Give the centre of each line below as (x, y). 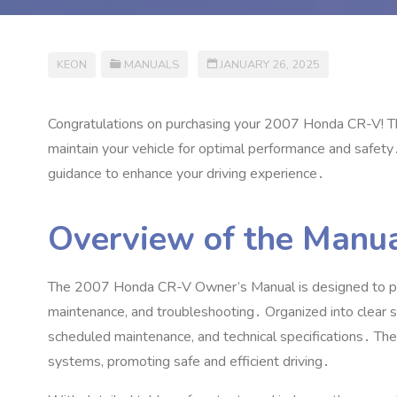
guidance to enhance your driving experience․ (186, 174)
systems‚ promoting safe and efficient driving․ (189, 362)
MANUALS (152, 65)
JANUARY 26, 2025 (270, 65)
